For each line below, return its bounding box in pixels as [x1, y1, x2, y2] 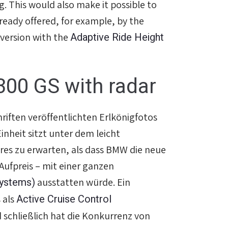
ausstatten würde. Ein [35, 176, 130, 189]
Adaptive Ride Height [70, 30, 164, 45]
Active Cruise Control [16, 192, 111, 207]
